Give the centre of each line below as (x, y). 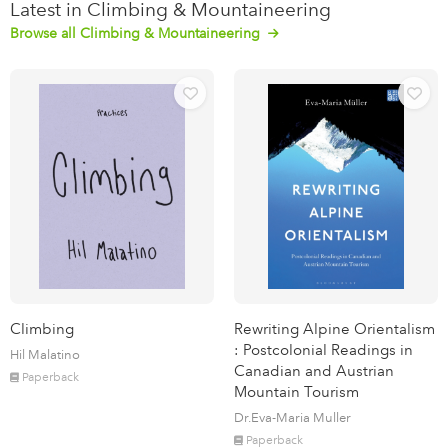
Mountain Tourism (296, 391)
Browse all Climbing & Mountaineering (137, 34)
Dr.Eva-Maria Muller (292, 417)
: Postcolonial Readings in (323, 349)
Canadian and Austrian (314, 370)
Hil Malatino (45, 354)
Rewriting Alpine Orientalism (334, 328)
